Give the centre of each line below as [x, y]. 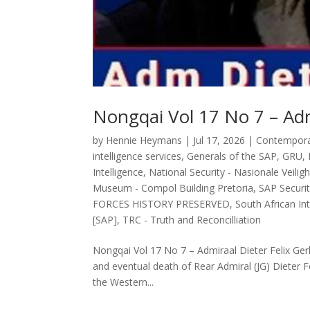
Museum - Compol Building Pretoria [173, 188]
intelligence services [137, 156]
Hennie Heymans [144, 140]
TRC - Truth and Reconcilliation [192, 220]
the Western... [124, 282]
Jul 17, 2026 [219, 140]
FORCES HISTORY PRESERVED [162, 204]
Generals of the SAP [232, 156]
